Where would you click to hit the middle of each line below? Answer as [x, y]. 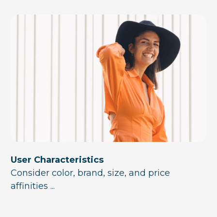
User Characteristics [57, 160]
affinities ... [33, 186]
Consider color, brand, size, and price [91, 173]
